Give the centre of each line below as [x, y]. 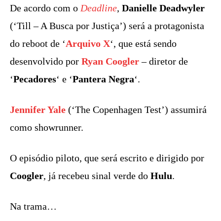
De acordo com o [45, 8]
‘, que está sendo [143, 44]
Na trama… [33, 206]
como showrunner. [47, 128]
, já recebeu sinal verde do [97, 176]
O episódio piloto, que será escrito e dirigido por [107, 158]
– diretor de [164, 61]
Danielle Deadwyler [163, 8]
